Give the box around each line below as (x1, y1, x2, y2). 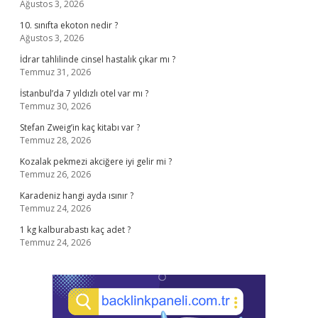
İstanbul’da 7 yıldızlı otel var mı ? (20, 87, 148, 99)
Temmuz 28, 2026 (20, 134, 91, 146)
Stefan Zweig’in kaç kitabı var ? (20, 121, 140, 133)
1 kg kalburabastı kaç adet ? (20, 224, 131, 236)
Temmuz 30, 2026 (20, 100, 91, 112)
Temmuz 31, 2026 (20, 66, 91, 78)
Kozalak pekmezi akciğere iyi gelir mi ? (20, 155, 172, 168)
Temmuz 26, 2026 (20, 168, 91, 180)
